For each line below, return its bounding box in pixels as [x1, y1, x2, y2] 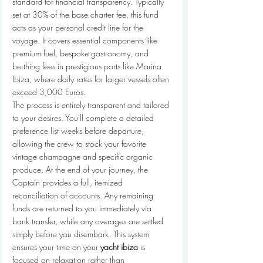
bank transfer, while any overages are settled [12, 215, 166, 227]
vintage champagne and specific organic [12, 150, 155, 162]
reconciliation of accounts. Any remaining [12, 189, 156, 201]
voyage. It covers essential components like [12, 34, 160, 46]
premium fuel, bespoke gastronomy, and [12, 47, 151, 59]
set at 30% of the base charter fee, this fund [12, 8, 161, 20]
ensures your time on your [12, 241, 100, 252]
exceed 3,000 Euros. [12, 86, 86, 97]
